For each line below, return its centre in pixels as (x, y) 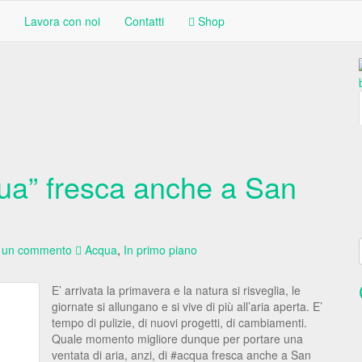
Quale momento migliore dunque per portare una (177, 339)
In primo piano (160, 250)
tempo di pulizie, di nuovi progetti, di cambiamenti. (179, 322)
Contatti (144, 21)
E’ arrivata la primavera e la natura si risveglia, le (176, 290)
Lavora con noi (62, 21)
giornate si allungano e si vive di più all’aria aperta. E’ (187, 306)
